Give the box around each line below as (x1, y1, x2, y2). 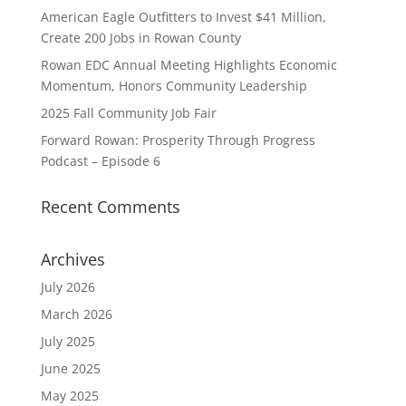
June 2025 (40, 360, 101, 378)
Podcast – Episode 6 (40, 152, 160, 170)
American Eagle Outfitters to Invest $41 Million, (40, 8, 326, 26)
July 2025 (40, 333, 95, 351)
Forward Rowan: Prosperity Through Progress (40, 131, 315, 150)
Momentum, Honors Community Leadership (40, 77, 307, 95)
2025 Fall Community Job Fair (40, 104, 217, 122)
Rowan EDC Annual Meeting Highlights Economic (40, 56, 337, 74)
